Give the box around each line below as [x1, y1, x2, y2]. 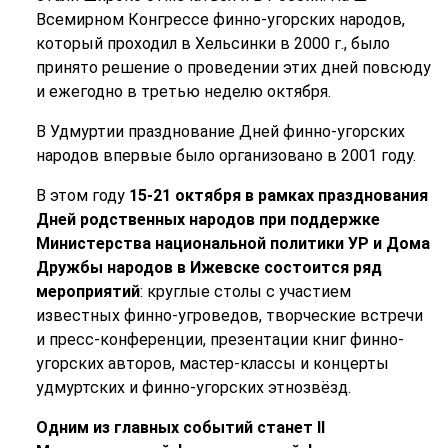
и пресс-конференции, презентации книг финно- [35, 330, 404, 350]
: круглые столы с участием [139, 282, 351, 302]
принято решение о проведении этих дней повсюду [35, 58, 431, 78]
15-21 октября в [128, 186, 254, 206]
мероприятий [35, 282, 140, 302]
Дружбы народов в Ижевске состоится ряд [35, 258, 382, 278]
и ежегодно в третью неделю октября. [35, 82, 331, 102]
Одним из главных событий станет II [35, 418, 325, 438]
